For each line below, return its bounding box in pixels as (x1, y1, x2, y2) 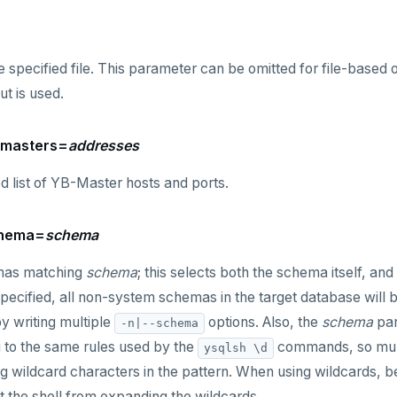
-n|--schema (121, 315, 198, 330)
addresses (68, 136, 139, 154)
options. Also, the (205, 314, 322, 331)
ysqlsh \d (204, 340, 268, 354)
